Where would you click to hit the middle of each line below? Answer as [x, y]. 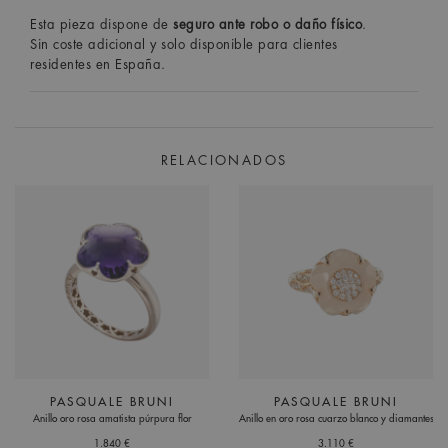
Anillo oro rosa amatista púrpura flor [112, 418]
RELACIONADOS [224, 160]
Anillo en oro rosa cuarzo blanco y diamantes [336, 418]
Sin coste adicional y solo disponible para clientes [184, 44]
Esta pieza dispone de [101, 24]
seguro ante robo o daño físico [267, 24]
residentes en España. [98, 64]
